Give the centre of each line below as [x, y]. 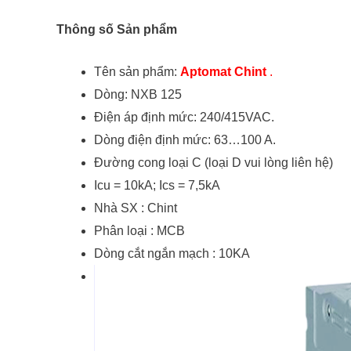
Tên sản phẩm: [137, 72]
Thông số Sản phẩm [117, 29]
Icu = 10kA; [127, 186]
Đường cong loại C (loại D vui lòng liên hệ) [213, 163]
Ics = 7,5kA [190, 186]
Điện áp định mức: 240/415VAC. [184, 118]
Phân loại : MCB [139, 231]
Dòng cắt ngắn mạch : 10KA [172, 254]
